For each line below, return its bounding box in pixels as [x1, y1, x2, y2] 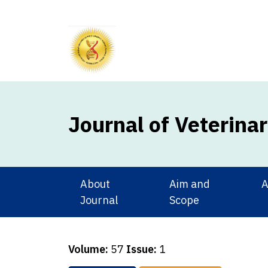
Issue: [126, 242, 157, 257]
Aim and [169, 177, 210, 191]
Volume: [68, 242, 108, 257]
